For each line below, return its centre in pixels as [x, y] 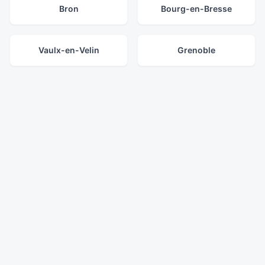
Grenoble [196, 50]
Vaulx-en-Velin [69, 50]
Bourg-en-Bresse [196, 9]
